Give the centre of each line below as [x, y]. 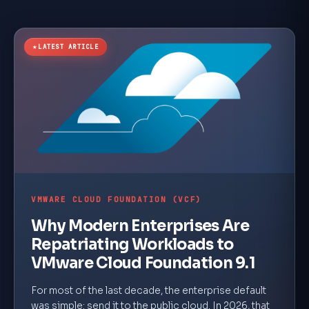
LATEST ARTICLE [68, 47]
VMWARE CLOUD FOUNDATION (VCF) [117, 199]
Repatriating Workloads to [132, 244]
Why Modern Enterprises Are [140, 226]
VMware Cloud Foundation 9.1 [143, 263]
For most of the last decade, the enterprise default [149, 290]
